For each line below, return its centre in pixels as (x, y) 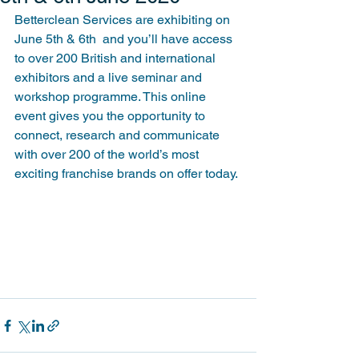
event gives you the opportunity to (111, 116)
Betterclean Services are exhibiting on (124, 20)
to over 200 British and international (117, 58)
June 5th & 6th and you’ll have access (125, 39)
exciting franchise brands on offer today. (126, 173)
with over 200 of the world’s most (108, 154)
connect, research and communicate (119, 135)
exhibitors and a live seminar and (110, 77)
